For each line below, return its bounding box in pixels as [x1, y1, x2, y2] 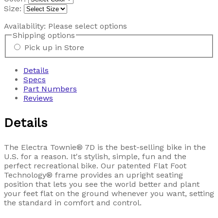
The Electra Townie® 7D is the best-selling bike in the [4, 143, 206, 152]
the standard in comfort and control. [4, 198, 142, 208]
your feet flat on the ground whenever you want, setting [4, 189, 214, 199]
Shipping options [13, 30, 75, 40]
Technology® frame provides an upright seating [4, 170, 183, 180]
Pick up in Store [24, 43, 84, 53]
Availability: [4, 21, 48, 31]
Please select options [48, 21, 127, 31]
